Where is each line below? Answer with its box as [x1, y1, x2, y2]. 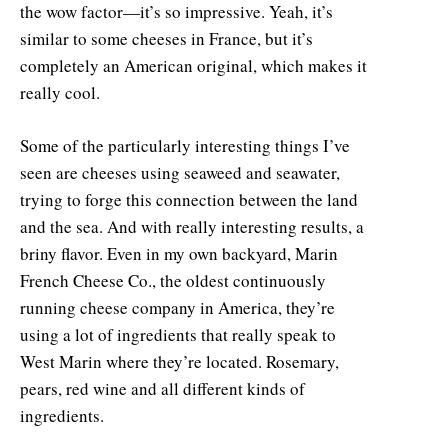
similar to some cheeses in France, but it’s [20, 26, 313, 50]
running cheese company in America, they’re [20, 295, 335, 319]
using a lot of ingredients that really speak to [20, 322, 336, 346]
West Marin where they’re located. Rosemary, [20, 349, 339, 373]
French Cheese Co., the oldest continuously [20, 268, 326, 292]
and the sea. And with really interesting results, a [20, 214, 364, 238]
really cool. [20, 80, 100, 104]
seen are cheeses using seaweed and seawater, [20, 160, 340, 184]
